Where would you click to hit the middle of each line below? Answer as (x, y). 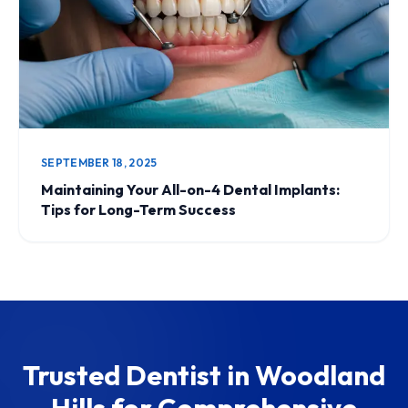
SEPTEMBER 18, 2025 (99, 162)
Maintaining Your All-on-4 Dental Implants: (190, 189)
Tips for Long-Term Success (138, 209)
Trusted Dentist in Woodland (204, 375)
